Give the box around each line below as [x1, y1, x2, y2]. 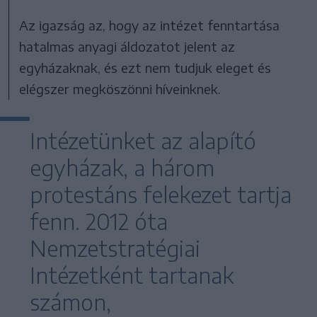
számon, [30, 288, 111, 316]
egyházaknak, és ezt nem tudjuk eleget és [19, 59, 272, 76]
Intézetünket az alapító [30, 127, 256, 154]
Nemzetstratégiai [30, 234, 200, 262]
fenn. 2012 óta [30, 207, 168, 235]
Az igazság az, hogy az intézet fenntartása [19, 16, 280, 33]
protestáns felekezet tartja [30, 180, 292, 208]
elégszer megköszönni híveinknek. [19, 80, 221, 97]
